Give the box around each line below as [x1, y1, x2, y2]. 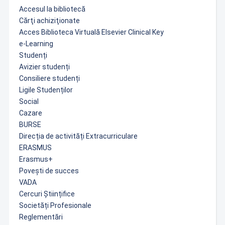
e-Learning [19, 40, 53, 48]
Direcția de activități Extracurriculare [19, 132, 138, 141]
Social [19, 97, 39, 106]
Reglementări [19, 213, 63, 221]
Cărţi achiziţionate [19, 17, 80, 25]
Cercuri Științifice [19, 190, 75, 198]
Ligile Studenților [19, 86, 73, 94]
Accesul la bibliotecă [19, 5, 85, 14]
